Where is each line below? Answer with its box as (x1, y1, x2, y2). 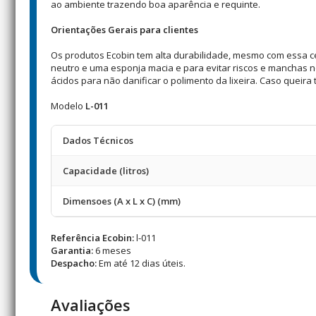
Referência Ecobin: (51, 231, 134, 244)
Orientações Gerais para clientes (51, 23, 198, 36)
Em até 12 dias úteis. (97, 257, 186, 269)
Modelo (51, 99, 85, 112)
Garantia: (51, 244, 93, 257)
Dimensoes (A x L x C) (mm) (63, 195, 181, 207)
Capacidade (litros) (63, 164, 149, 177)
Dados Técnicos (63, 134, 133, 147)
